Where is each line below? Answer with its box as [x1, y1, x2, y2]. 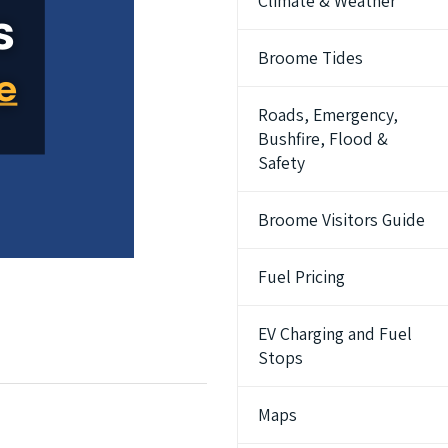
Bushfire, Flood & [258, 126, 389, 150]
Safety [258, 150, 306, 174]
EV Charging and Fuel [258, 321, 413, 345]
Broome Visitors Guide [258, 207, 426, 231]
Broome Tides [258, 45, 364, 69]
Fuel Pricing [258, 264, 346, 288]
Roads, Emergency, [258, 102, 399, 126]
